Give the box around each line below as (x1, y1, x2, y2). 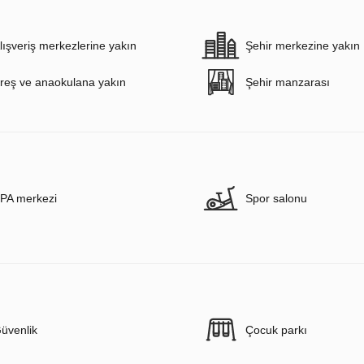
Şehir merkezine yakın (245, 39, 360, 53)
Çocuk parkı (245, 323, 307, 337)
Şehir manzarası (245, 76, 330, 89)
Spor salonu (245, 192, 307, 206)
